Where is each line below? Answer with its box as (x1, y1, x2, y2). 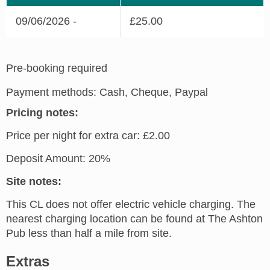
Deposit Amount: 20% (6, 152, 110, 165)
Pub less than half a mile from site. (6, 227, 172, 240)
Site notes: (6, 175, 61, 188)
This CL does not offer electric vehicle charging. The (6, 198, 256, 211)
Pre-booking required (6, 62, 107, 75)
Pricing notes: (6, 107, 78, 119)
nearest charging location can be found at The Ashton (6, 213, 263, 225)
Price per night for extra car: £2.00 (6, 130, 170, 142)
